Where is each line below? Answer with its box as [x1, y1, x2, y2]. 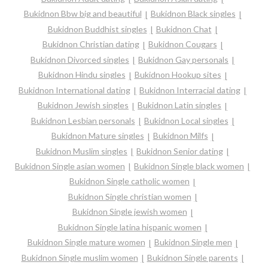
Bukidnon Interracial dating [139, 84, 240, 95]
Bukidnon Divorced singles [31, 54, 129, 65]
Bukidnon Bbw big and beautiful [23, 8, 142, 19]
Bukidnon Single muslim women [21, 252, 138, 263]
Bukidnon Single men [154, 237, 232, 248]
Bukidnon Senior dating [136, 145, 223, 156]
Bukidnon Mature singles [51, 130, 144, 141]
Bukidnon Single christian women [68, 191, 191, 202]
